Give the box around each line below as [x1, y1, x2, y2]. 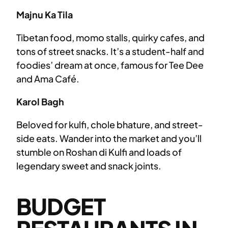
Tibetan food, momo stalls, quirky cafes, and [16, 32, 205, 44]
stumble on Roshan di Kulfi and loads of [16, 146, 182, 158]
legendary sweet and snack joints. [16, 160, 161, 172]
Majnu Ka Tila [16, 9, 73, 21]
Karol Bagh [16, 96, 64, 108]
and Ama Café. [16, 73, 79, 85]
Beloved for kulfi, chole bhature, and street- [16, 119, 203, 131]
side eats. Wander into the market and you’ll [16, 132, 202, 145]
